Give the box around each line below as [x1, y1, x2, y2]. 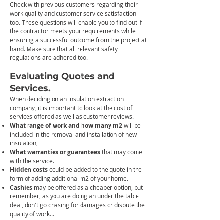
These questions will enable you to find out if [22, 18, 142, 26]
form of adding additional [10, 174, 79, 182]
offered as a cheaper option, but [54, 183, 143, 191]
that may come [100, 148, 142, 156]
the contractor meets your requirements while [10, 27, 136, 35]
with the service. [10, 157, 54, 165]
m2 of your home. [79, 174, 128, 182]
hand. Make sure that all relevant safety [10, 45, 118, 53]
